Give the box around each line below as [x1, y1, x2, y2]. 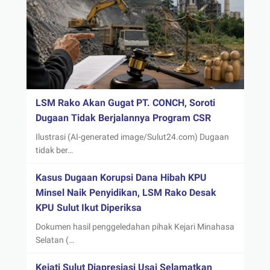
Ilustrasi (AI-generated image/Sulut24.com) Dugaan [35, 132, 229, 142]
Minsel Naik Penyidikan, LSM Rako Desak [35, 187, 216, 199]
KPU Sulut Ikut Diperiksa [35, 202, 142, 214]
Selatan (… [35, 235, 74, 245]
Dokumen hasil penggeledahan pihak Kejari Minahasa [35, 222, 234, 232]
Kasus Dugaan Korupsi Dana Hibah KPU [35, 172, 207, 184]
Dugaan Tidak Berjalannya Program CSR [35, 112, 211, 124]
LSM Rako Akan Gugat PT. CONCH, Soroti [35, 97, 215, 109]
